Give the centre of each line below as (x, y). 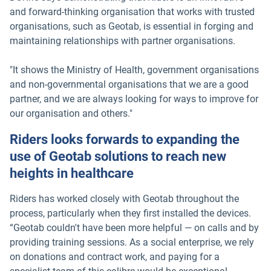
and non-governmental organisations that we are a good (129, 84)
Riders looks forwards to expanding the (125, 140)
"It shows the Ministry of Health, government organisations (134, 70)
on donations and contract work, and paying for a (115, 257)
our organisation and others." (71, 113)
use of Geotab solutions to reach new (118, 157)
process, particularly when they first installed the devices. (130, 214)
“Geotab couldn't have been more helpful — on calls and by (134, 228)
